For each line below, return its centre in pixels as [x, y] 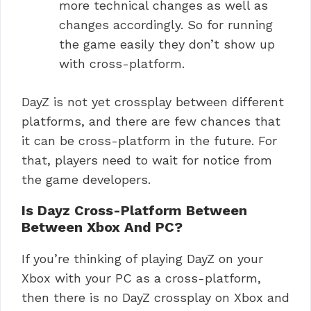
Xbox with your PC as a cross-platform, [141, 278]
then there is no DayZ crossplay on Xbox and [155, 297]
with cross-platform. [122, 63]
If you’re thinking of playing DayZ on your [142, 258]
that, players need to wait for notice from [147, 160]
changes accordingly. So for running [166, 24]
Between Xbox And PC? [102, 227]
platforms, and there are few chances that [151, 121]
